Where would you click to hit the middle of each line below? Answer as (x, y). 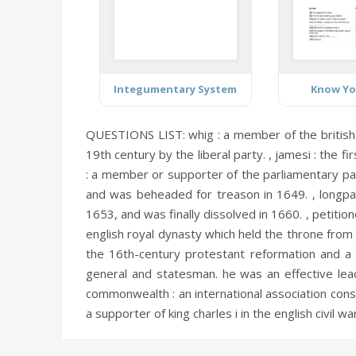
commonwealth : (131, 293)
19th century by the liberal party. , (181, 154)
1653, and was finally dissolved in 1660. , (199, 213)
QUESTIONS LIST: (137, 134)
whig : (204, 134)
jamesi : (296, 154)
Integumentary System (176, 89)
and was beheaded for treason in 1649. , (203, 193)
